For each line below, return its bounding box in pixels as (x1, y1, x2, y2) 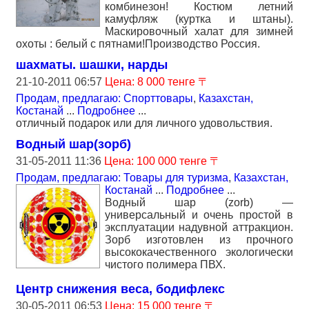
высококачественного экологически (105, 246, 293, 259)
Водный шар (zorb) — (105, 197, 293, 209)
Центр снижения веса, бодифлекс (16, 282, 225, 297)
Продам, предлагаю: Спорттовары (16, 92, 193, 105)
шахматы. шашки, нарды (16, 58, 168, 72)
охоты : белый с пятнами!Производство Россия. (16, 38, 260, 50)
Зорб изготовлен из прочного (105, 234, 293, 246)
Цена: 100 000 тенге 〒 (104, 155, 221, 168)
